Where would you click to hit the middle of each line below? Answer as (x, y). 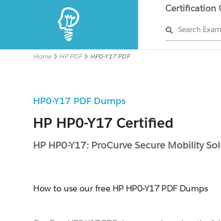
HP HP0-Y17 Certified (104, 123)
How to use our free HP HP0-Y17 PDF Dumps (121, 188)
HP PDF (71, 56)
